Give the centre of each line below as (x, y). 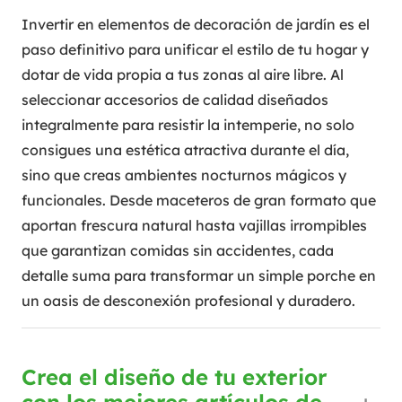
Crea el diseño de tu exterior (175, 377)
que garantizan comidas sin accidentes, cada (178, 251)
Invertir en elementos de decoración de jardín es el (196, 25)
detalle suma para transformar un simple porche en (199, 276)
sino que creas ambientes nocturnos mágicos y (184, 175)
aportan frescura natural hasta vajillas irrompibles (194, 226)
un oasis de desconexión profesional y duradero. (188, 301)
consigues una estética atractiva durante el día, (185, 150)
